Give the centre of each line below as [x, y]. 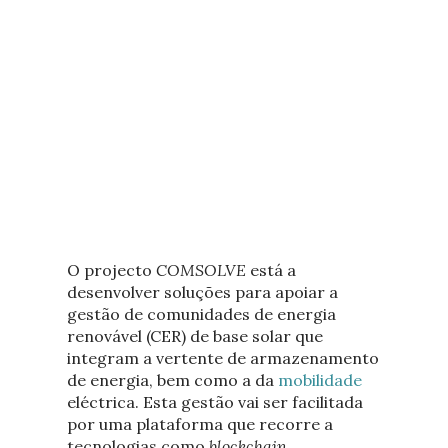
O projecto [111, 269]
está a [270, 269]
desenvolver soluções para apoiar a [202, 291]
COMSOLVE [200, 269]
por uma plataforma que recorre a [199, 423]
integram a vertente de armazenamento [222, 357]
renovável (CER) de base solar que [194, 335]
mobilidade [319, 379]
